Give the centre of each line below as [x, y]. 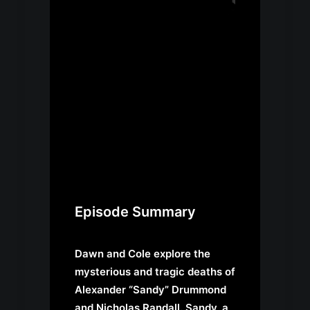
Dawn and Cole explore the [143, 254]
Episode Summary [135, 212]
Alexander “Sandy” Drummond [151, 290]
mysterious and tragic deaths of [155, 272]
